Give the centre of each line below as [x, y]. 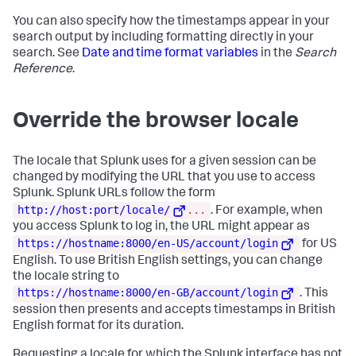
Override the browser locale [156, 122]
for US [319, 244]
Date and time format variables [170, 54]
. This [314, 294]
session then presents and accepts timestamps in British [174, 311]
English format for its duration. [98, 327]
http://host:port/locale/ [94, 209]
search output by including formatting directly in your [163, 38]
